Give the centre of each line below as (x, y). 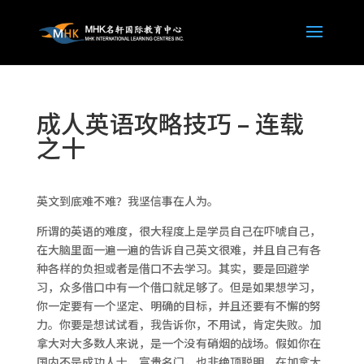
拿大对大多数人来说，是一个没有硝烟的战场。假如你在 (178, 343)
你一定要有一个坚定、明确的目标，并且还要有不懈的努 (178, 305)
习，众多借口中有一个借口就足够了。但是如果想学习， (178, 287)
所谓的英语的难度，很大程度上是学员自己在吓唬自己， (178, 231)
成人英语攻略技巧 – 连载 (170, 123)
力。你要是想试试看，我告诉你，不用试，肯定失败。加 (178, 324)
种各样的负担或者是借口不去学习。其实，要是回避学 (173, 268)
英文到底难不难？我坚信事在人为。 (127, 201)
